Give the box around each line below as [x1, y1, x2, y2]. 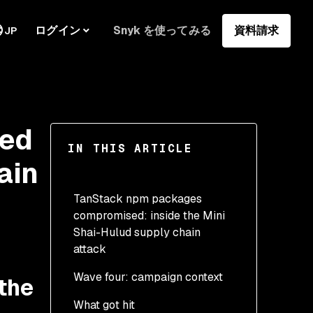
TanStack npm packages [73, 191, 202, 206]
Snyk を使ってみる [112, 22, 211, 38]
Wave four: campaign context [73, 270, 223, 284]
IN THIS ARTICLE [68, 141, 193, 156]
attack [73, 242, 106, 256]
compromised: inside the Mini [73, 208, 225, 223]
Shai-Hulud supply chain [73, 225, 201, 240]
